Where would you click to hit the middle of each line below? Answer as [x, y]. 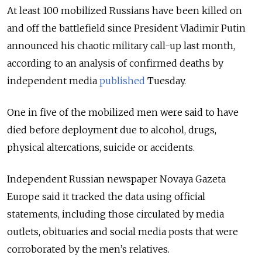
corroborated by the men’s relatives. [88, 249]
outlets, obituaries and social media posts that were [123, 231]
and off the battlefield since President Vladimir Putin [126, 28]
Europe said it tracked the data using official [106, 196]
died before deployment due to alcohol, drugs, [112, 130]
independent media [53, 80]
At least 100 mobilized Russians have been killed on [125, 10]
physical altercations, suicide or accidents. [101, 147]
